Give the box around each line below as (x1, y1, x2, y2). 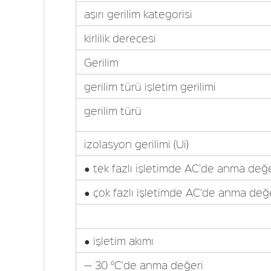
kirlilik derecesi (83, 31, 156, 45)
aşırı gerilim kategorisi (83, 7, 192, 21)
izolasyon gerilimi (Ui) (83, 137, 189, 151)
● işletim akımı (83, 233, 154, 248)
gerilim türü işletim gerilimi (83, 79, 216, 94)
